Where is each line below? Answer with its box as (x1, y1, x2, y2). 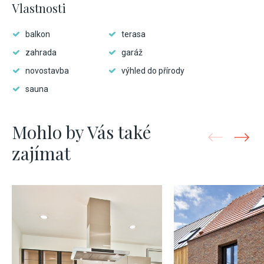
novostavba (25, 66, 69, 75)
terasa (121, 29, 146, 39)
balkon (25, 29, 50, 39)
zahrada (25, 48, 57, 57)
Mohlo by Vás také (12, 120, 151, 144)
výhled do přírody (121, 66, 184, 75)
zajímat (12, 141, 71, 165)
